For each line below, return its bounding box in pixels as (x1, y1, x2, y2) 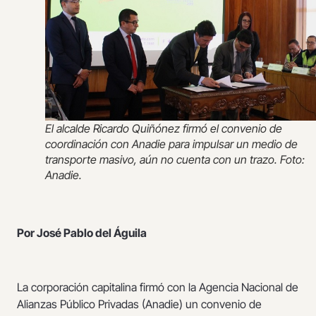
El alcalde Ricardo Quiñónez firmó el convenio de (45, 121, 282, 136)
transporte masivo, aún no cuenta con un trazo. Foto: (45, 152, 305, 167)
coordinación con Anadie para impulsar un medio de (45, 137, 298, 152)
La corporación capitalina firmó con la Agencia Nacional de (17, 279, 298, 294)
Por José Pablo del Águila (17, 225, 147, 240)
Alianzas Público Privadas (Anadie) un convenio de (17, 296, 262, 311)
